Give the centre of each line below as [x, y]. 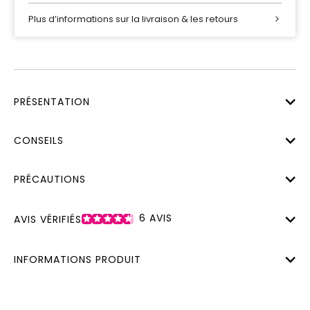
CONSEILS [39, 140]
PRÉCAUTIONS [50, 179]
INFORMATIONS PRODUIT [77, 260]
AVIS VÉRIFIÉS [48, 219]
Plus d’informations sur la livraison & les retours [133, 19]
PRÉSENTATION [52, 101]
